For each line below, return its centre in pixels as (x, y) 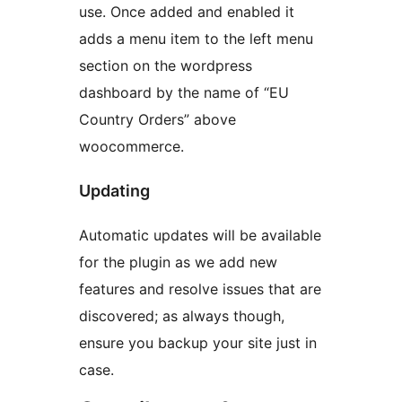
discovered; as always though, (182, 315)
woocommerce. (131, 146)
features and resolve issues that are (200, 288)
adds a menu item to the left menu (196, 38)
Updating (114, 190)
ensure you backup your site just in (198, 342)
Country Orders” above (157, 119)
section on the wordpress (166, 65)
